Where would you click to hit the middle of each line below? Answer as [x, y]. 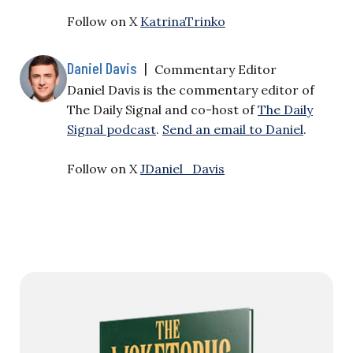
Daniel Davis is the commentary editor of [191, 89]
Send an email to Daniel [233, 129]
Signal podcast [111, 129]
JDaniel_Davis [182, 168]
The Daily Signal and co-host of [162, 109]
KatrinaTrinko [183, 21]
